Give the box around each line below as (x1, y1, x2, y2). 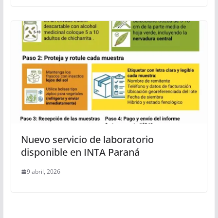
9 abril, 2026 (26, 167, 60, 176)
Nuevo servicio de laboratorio (20, 133, 154, 146)
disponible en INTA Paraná (20, 145, 140, 159)
